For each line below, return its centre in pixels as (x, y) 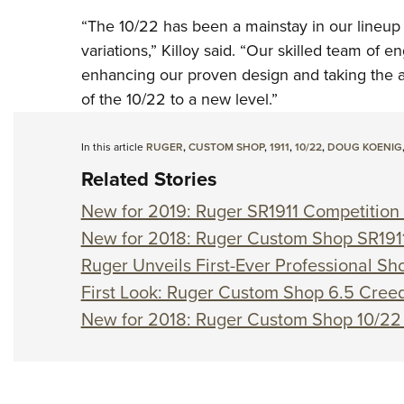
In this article (113, 147)
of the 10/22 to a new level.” (179, 100)
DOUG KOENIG (364, 147)
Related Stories (149, 179)
